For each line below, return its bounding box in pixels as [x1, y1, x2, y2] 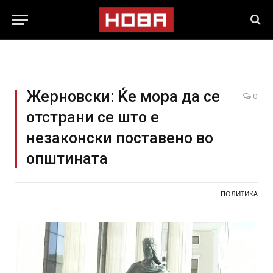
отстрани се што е [26, 108, 159, 126]
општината [26, 150, 108, 168]
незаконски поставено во [26, 129, 213, 147]
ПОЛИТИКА [221, 190, 258, 197]
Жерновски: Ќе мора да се [26, 88, 220, 105]
